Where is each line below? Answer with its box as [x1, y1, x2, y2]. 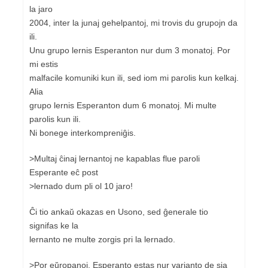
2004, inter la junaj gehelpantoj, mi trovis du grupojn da [29, 17, 237, 28]
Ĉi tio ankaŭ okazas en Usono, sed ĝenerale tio [29, 206, 208, 217]
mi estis [29, 59, 58, 69]
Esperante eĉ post [29, 167, 98, 177]
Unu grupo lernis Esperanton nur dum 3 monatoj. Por [29, 45, 230, 55]
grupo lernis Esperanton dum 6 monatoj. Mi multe [29, 100, 217, 110]
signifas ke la [29, 220, 78, 230]
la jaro [29, 4, 53, 14]
